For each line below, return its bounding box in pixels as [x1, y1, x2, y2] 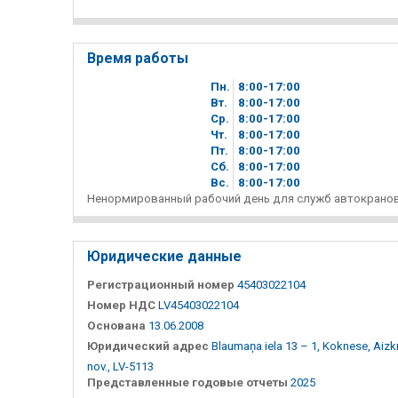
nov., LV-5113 [87, 359, 154, 373]
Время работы [87, 49, 188, 67]
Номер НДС [87, 298, 155, 312]
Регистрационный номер [87, 277, 235, 291]
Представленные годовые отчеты [87, 375, 288, 389]
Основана [87, 318, 146, 332]
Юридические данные [87, 247, 242, 265]
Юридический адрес [87, 338, 209, 353]
